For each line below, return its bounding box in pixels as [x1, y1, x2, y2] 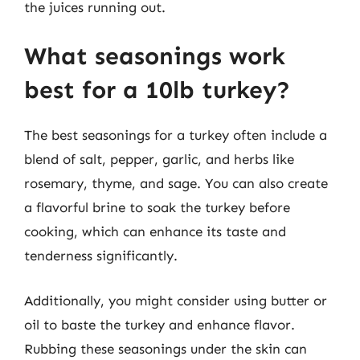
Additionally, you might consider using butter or [24, 292, 327, 309]
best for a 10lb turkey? [24, 76, 290, 104]
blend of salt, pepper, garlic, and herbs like [24, 151, 294, 167]
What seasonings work [24, 42, 285, 71]
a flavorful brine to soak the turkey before [24, 199, 290, 215]
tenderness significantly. [24, 247, 178, 264]
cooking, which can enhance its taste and [24, 223, 286, 239]
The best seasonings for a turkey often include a [24, 127, 327, 143]
